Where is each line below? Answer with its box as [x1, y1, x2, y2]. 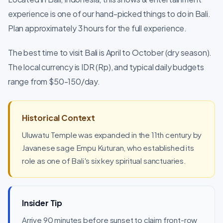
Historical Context [22, 112, 95, 123]
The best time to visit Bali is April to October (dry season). [8, 47, 212, 58]
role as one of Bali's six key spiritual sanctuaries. [22, 156, 186, 165]
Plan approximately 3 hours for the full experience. [8, 23, 187, 33]
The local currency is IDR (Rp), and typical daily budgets [8, 62, 204, 72]
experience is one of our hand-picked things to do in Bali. [8, 8, 211, 19]
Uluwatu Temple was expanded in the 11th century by [22, 130, 202, 139]
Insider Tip [22, 198, 63, 208]
